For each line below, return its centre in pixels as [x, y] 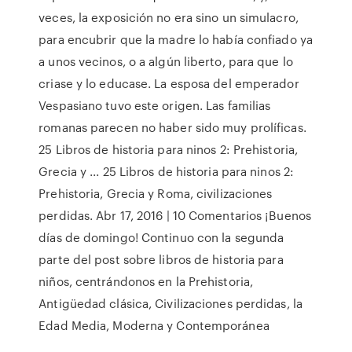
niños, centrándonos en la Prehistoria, [146, 281]
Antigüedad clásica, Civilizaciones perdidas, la [170, 303]
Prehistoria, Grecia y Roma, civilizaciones [156, 193]
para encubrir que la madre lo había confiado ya [176, 39]
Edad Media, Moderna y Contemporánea [154, 325]
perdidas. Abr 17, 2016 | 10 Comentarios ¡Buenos [175, 215]
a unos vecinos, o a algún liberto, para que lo [166, 61]
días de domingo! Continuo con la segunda [161, 237]
